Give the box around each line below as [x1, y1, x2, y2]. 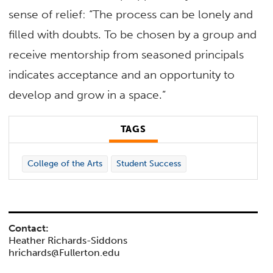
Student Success [116, 158, 181, 169]
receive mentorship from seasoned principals [9, 47, 244, 62]
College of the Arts [27, 158, 102, 169]
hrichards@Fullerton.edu [9, 246, 121, 258]
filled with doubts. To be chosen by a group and [9, 27, 257, 41]
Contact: [9, 222, 49, 234]
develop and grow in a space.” [9, 87, 166, 102]
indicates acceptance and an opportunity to [9, 67, 235, 82]
